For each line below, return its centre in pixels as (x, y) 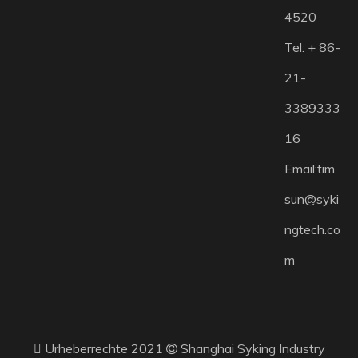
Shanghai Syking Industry (253, 348)
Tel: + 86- (312, 47)
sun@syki (311, 199)
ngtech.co (312, 229)
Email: (300, 169)
